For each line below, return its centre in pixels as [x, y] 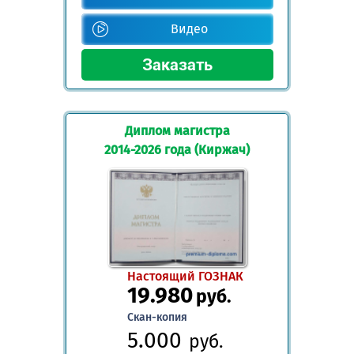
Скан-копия [157, 317]
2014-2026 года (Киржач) [177, 150]
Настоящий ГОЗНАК [185, 276]
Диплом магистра [177, 131]
